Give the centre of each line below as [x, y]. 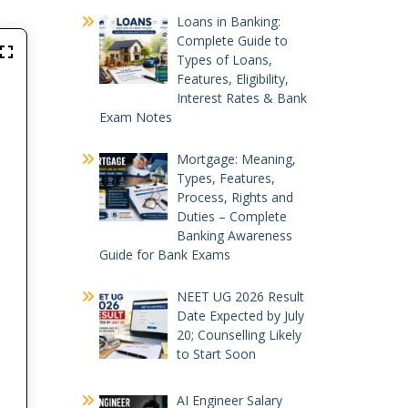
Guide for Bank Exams [164, 254]
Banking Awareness [235, 235]
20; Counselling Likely [239, 334]
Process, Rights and [235, 197]
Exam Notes [135, 117]
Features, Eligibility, [233, 78]
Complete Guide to [232, 40]
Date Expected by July [240, 315]
